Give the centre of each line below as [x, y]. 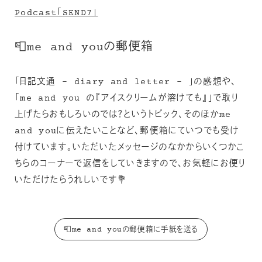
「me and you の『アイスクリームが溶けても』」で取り [127, 99]
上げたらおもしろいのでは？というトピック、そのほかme [123, 115]
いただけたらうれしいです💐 [71, 181]
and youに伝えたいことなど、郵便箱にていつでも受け [127, 132]
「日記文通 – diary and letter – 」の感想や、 [126, 82]
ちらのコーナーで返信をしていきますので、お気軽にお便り [130, 164]
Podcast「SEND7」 [56, 13]
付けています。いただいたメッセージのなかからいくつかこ [130, 148]
